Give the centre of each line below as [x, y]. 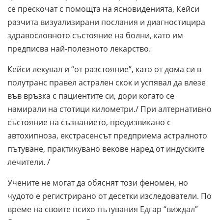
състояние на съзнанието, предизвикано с [89, 122]
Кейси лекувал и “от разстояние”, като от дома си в [104, 69]
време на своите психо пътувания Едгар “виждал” [103, 209]
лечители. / [30, 162]
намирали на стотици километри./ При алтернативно [110, 109]
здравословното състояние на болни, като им [95, 35]
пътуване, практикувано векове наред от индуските [106, 149]
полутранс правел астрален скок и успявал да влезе [107, 82]
